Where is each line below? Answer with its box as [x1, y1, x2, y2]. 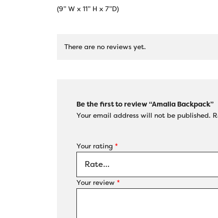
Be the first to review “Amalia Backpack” [76, 100, 214, 109]
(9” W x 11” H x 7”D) [57, 4, 119, 13]
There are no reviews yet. [64, 42, 146, 51]
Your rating [76, 142, 115, 150]
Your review [76, 178, 117, 187]
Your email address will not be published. [76, 111, 211, 120]
